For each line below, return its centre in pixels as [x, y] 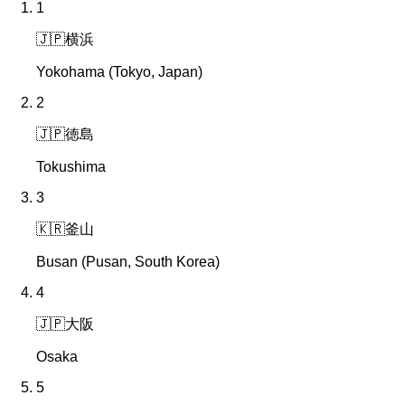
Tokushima [71, 167]
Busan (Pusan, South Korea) [128, 262]
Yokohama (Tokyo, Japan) [119, 72]
